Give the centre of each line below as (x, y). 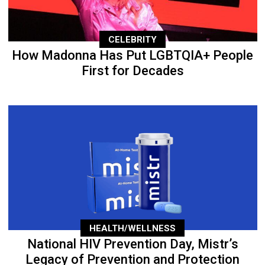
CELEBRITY (132, 39)
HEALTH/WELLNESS (132, 228)
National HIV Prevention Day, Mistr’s (132, 244)
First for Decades (132, 71)
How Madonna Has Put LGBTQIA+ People (132, 56)
